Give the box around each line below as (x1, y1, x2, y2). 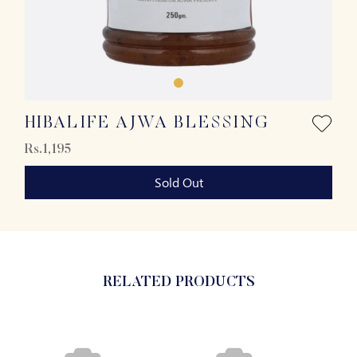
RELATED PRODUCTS (102, 276, 255, 290)
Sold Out (154, 174, 203, 190)
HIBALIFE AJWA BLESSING (25, 115, 270, 132)
